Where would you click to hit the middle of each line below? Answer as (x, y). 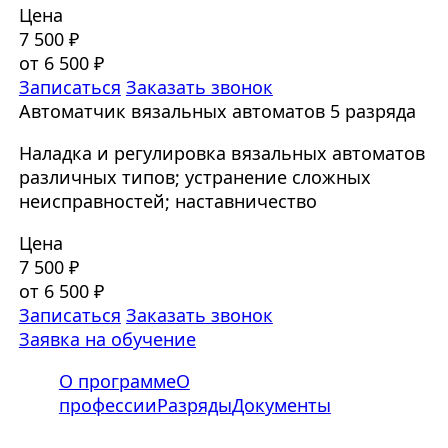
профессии (107, 405)
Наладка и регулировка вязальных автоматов (221, 153)
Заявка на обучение (107, 339)
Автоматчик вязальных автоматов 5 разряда (217, 111)
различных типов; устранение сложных (194, 177)
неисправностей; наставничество (167, 201)
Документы (281, 405)
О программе (117, 381)
